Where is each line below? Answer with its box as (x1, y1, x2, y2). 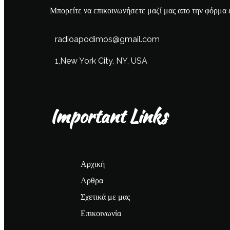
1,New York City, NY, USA (55, 55, 147, 66)
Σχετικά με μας (81, 191, 130, 202)
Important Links (50, 103, 167, 130)
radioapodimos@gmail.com (55, 34, 160, 44)
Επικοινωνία (81, 208, 121, 218)
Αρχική (81, 159, 105, 169)
